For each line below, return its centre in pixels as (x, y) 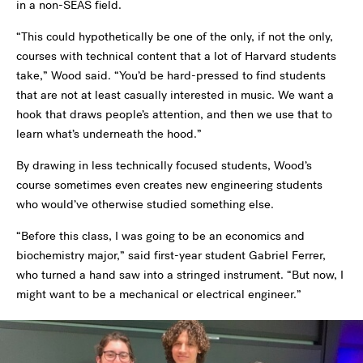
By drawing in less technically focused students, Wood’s (164, 166)
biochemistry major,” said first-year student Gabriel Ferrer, (171, 256)
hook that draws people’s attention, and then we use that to (174, 115)
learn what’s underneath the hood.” (109, 134)
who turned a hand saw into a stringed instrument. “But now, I (180, 275)
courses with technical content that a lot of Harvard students (176, 56)
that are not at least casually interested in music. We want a (175, 95)
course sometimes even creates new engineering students (169, 185)
